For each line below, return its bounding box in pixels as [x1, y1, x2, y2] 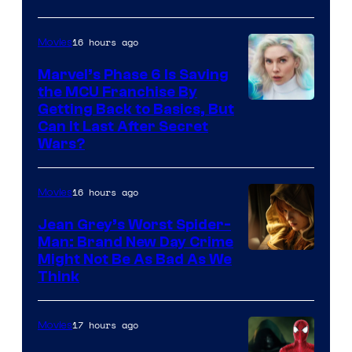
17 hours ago [72, 317, 138, 332]
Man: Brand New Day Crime [38, 233, 233, 251]
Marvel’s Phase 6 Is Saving [38, 65, 229, 83]
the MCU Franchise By [38, 82, 197, 101]
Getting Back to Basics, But [38, 100, 234, 118]
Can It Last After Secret [38, 117, 208, 135]
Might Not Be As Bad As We [38, 250, 232, 268]
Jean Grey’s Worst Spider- [38, 215, 231, 233]
